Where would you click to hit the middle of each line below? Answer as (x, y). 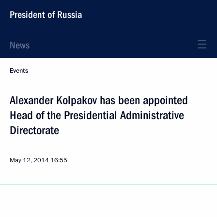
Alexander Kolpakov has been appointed (99, 100)
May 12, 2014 (29, 160)
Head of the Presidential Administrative (97, 115)
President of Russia (46, 15)
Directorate (34, 130)
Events (19, 71)
